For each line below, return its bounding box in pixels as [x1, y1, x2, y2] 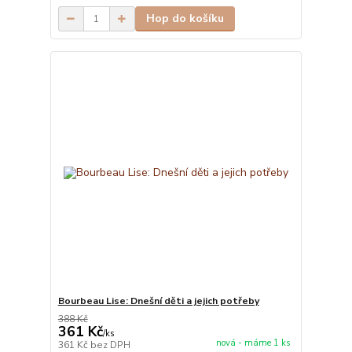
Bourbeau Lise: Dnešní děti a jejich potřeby [57, 294, 259, 307]
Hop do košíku [145, 11, 224, 27]
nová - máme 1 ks [215, 336, 291, 349]
